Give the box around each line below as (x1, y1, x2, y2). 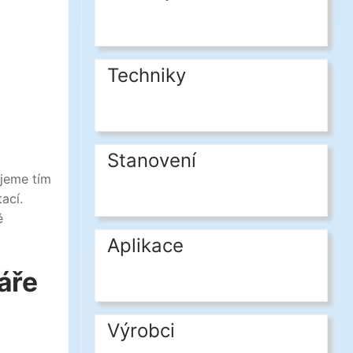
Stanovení (107, 149, 196, 172)
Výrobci (107, 319, 175, 342)
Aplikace (107, 234, 184, 257)
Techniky (107, 64, 186, 87)
